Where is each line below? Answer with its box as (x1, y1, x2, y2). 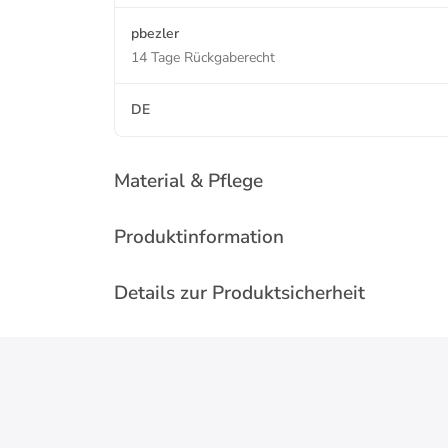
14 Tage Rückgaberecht (131, 48, 275, 67)
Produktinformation (114, 224, 284, 250)
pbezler (131, 24, 179, 43)
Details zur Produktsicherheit (114, 280, 365, 306)
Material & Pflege (114, 168, 263, 194)
